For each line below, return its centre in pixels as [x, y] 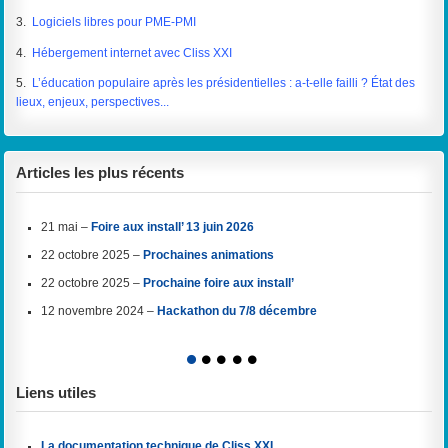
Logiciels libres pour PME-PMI [114, 22]
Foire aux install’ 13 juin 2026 [172, 226]
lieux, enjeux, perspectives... [93, 102]
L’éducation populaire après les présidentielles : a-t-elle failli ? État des [224, 83]
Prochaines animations [208, 254]
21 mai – [65, 226]
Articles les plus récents [100, 173]
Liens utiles [56, 393]
